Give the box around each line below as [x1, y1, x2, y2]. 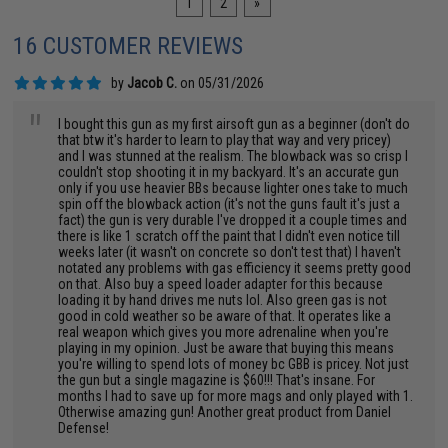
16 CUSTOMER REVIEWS [13, 32, 244, 60]
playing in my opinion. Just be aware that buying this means [58, 340, 395, 356]
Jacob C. [127, 75, 178, 91]
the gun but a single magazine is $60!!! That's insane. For [58, 372, 376, 388]
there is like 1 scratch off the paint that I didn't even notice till [58, 228, 401, 244]
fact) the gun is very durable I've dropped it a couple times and [58, 212, 408, 228]
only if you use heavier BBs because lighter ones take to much [58, 180, 409, 196]
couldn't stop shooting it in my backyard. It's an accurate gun [58, 164, 400, 180]
